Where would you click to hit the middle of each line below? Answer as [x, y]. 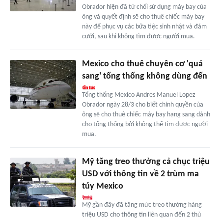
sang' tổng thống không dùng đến [144, 76]
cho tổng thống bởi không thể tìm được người [145, 124]
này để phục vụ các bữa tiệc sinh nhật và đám [144, 27]
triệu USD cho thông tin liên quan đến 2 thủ [141, 215]
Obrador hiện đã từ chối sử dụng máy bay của [144, 7]
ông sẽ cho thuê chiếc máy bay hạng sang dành [146, 114]
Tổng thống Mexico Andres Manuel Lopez [138, 95]
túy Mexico [102, 186]
